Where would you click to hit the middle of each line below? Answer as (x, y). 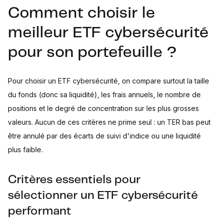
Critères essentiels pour (74, 180)
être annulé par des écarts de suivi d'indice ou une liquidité (104, 136)
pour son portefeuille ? (92, 53)
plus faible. (25, 150)
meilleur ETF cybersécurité (108, 33)
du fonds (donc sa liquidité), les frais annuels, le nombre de (104, 95)
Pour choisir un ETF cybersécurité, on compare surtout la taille (109, 81)
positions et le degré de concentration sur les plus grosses (103, 108)
